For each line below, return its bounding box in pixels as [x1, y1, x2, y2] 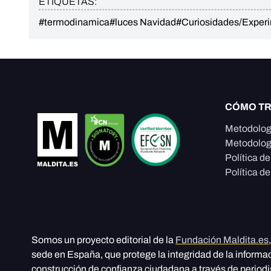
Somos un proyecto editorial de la [31, 235, 175, 246]
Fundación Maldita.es [175, 235, 269, 246]
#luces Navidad [109, 17, 176, 28]
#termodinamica [39, 17, 109, 28]
